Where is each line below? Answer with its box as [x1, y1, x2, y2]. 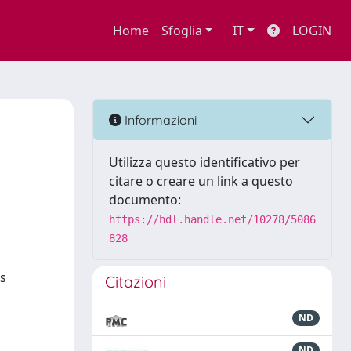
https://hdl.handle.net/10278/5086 [109, 213, 316, 226]
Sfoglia [161, 22, 202, 39]
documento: [109, 191, 181, 208]
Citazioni [105, 272, 166, 291]
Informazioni [121, 111, 197, 128]
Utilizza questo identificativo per [109, 154, 300, 171]
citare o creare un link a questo [109, 172, 293, 190]
